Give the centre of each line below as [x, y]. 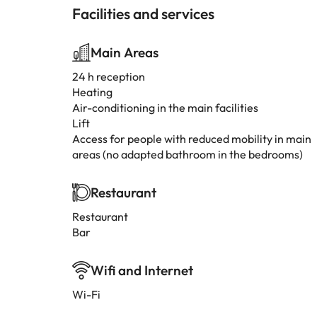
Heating [92, 92]
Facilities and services [143, 13]
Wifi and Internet [142, 270]
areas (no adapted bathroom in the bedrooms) [188, 154]
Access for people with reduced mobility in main [192, 139]
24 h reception [109, 76]
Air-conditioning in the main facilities [165, 108]
